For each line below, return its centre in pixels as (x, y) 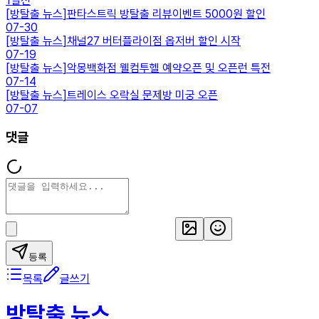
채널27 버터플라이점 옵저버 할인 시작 (154, 41)
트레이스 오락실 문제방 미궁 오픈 (142, 95)
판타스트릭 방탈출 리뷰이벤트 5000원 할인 (166, 14)
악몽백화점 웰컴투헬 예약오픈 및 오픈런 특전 (169, 68)
